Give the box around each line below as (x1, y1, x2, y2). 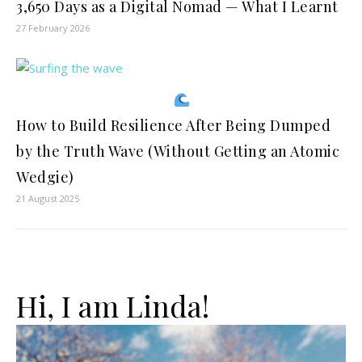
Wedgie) (16, 167, 74, 187)
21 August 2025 (16, 192, 79, 205)
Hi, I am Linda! (16, 286, 209, 326)
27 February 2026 (16, 22, 90, 35)
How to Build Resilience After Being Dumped (16, 116, 330, 136)
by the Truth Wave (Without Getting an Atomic (16, 141, 339, 162)
